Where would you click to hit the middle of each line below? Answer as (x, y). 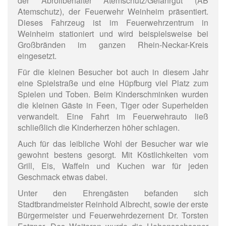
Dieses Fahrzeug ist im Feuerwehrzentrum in (113, 23)
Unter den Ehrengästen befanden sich (113, 193)
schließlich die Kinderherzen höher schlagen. (99, 128)
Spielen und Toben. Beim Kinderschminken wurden (113, 94)
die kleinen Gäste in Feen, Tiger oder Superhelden (113, 105)
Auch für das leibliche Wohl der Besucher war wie (113, 144)
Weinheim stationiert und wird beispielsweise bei (113, 34)
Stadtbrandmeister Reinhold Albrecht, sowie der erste (113, 204)
